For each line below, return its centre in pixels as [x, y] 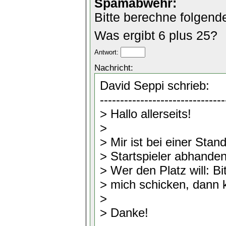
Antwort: [107, 52]
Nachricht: [114, 68]
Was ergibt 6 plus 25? [156, 36]
